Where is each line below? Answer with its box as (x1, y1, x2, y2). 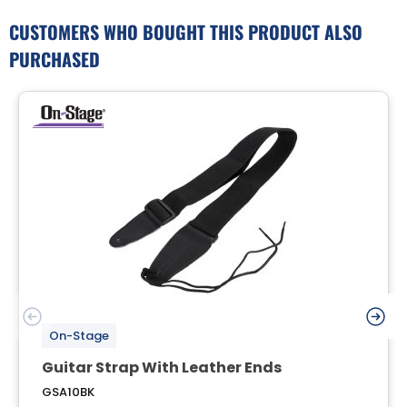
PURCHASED (9, 45, 100, 73)
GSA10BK (42, 382, 94, 401)
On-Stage (49, 326, 109, 344)
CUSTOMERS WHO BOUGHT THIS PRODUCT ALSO (9, 17, 362, 45)
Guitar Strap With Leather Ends (42, 356, 282, 378)
